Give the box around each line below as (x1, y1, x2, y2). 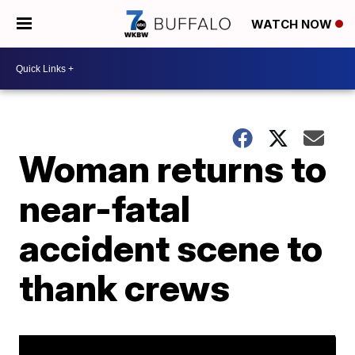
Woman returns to (19, 147, 327, 191)
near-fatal (19, 186, 191, 231)
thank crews (19, 265, 231, 310)
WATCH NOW (251, 17, 335, 32)
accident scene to (19, 226, 323, 270)
